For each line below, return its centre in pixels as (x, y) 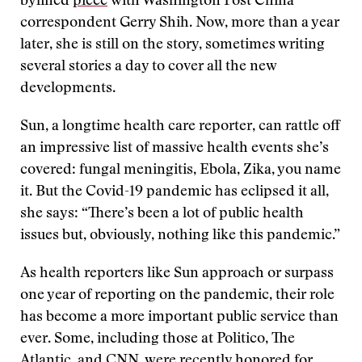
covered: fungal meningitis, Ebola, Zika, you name (181, 170)
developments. (68, 89)
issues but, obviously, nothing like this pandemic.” (180, 236)
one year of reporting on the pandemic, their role (177, 296)
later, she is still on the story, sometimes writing (173, 45)
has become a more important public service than (179, 318)
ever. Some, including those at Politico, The (158, 339)
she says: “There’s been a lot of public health (162, 214)
